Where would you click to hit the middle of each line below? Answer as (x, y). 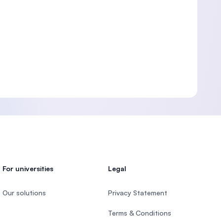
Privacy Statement (137, 193)
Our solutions (24, 193)
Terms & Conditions (139, 213)
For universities (28, 168)
